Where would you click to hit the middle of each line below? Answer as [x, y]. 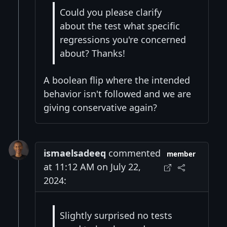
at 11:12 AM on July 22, [92, 166]
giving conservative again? [100, 107]
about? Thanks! [92, 53]
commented [133, 153]
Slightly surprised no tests [116, 215]
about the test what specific [120, 26]
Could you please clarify [111, 12]
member [181, 154]
